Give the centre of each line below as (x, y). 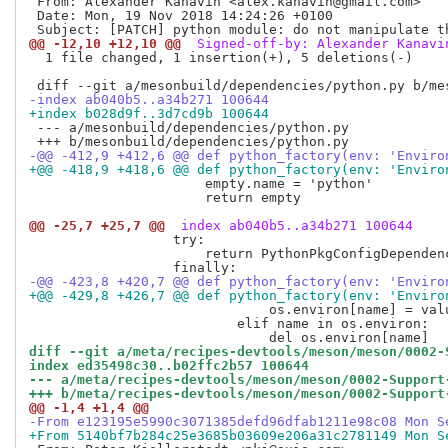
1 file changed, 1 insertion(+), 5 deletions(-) (221, 58)
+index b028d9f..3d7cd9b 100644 (149, 114)
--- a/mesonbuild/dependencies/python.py (189, 128)
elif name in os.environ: (229, 324)
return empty (165, 198)
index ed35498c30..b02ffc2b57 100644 (169, 366)
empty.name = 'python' (201, 184)
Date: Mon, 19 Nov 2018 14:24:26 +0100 (181, 16)
